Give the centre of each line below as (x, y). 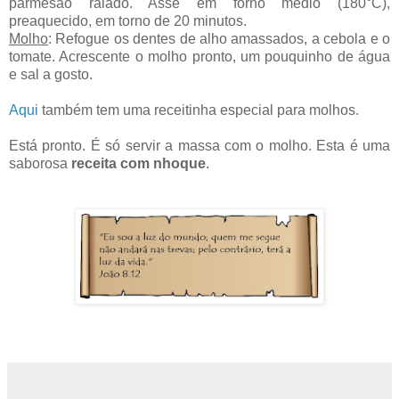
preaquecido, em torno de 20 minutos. (128, 21)
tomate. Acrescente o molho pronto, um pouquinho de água (199, 57)
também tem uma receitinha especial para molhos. (199, 110)
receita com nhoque (138, 164)
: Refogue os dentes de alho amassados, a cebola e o (219, 39)
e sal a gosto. (51, 75)
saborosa (40, 164)
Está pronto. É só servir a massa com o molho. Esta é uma (199, 146)
